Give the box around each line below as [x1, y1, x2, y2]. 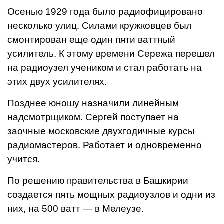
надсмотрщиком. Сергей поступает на [7, 112, 179, 122]
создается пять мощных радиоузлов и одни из [7, 189, 215, 200]
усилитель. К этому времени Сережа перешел [7, 48, 215, 59]
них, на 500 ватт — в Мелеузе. [7, 203, 144, 214]
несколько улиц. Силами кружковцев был [7, 20, 192, 31]
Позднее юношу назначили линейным [7, 98, 179, 108]
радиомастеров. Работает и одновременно [7, 140, 202, 150]
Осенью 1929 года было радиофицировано [7, 6, 203, 17]
